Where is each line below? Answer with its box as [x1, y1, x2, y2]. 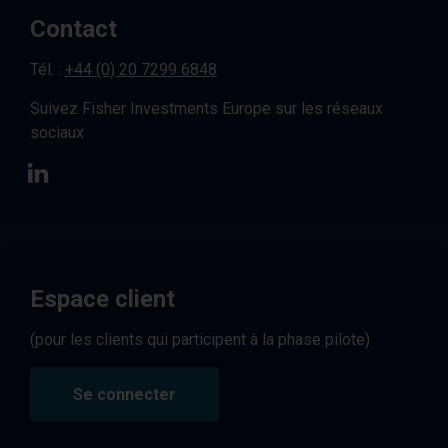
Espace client [30, 284, 175, 313]
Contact [30, 15, 117, 43]
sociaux [30, 123, 84, 142]
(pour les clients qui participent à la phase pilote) [30, 329, 370, 349]
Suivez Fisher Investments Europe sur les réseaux [30, 99, 383, 118]
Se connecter [73, 384, 176, 404]
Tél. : [30, 60, 65, 79]
